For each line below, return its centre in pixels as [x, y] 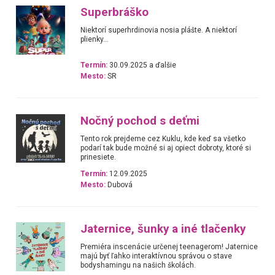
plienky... [95, 39]
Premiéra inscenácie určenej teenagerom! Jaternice [169, 247]
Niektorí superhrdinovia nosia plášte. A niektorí [159, 30]
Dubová [119, 184]
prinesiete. [99, 157]
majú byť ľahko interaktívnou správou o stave [157, 256]
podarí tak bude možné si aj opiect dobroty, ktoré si [166, 148]
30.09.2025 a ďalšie [142, 65]
